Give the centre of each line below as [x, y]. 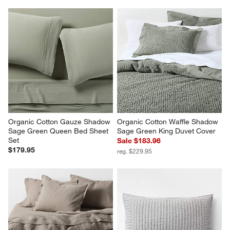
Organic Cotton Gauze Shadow [61, 122]
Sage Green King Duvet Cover [166, 131]
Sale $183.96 [139, 141]
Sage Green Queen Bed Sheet [60, 131]
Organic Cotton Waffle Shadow [169, 122]
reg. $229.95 [135, 151]
